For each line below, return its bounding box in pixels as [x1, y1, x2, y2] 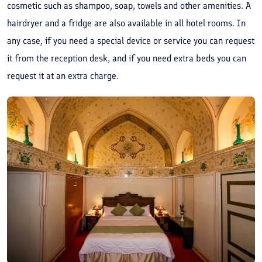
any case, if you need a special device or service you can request [7, 35, 254, 46]
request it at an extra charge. [7, 70, 123, 81]
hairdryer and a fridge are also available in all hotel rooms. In [7, 17, 246, 29]
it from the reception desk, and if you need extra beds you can [7, 52, 246, 64]
